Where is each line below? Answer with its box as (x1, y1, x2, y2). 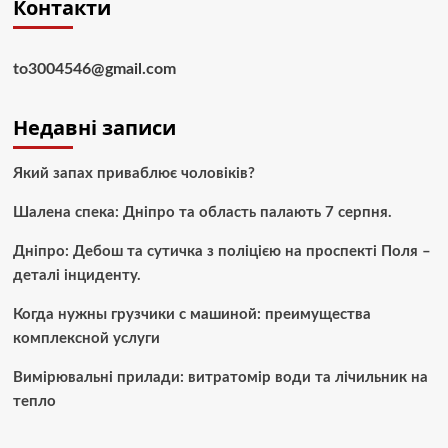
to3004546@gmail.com (12, 61, 176, 78)
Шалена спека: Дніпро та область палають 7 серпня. (12, 205, 392, 221)
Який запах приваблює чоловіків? (12, 166, 255, 182)
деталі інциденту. (12, 268, 141, 284)
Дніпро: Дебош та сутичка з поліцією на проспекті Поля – (12, 244, 431, 260)
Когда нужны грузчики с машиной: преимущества (12, 307, 371, 323)
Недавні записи (12, 114, 176, 142)
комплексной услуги (12, 331, 160, 347)
